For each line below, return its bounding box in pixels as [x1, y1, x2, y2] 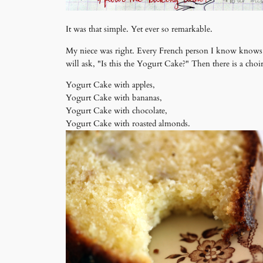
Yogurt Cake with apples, [66, 79, 155, 91]
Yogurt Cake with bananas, [66, 92, 162, 104]
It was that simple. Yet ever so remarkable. [66, 23, 215, 35]
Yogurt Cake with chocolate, [66, 105, 167, 117]
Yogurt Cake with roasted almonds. [66, 118, 190, 130]
